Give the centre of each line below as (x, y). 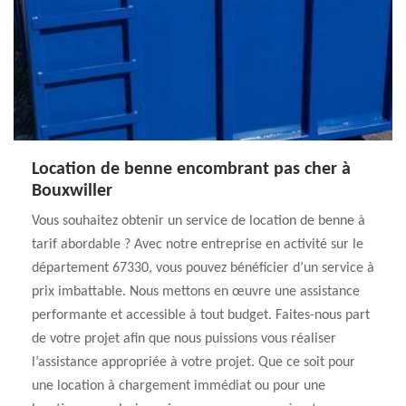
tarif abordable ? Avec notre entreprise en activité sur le (198, 245)
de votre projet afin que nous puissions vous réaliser (184, 339)
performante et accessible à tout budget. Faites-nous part (201, 315)
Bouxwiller (72, 191)
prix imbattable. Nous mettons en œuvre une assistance (196, 292)
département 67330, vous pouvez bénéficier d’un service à (203, 268)
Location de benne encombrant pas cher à (191, 169)
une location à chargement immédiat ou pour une (179, 386)
